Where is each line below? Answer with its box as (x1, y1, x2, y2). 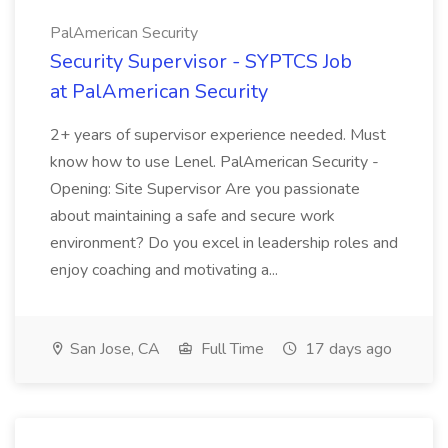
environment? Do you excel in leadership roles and (50, 232, 398, 254)
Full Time (197, 338, 264, 360)
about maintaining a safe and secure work (50, 205, 335, 227)
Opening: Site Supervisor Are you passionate (50, 178, 360, 200)
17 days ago (301, 338, 392, 360)
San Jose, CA (66, 338, 160, 360)
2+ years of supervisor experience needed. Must (50, 124, 386, 146)
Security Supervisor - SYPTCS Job (50, 48, 352, 75)
